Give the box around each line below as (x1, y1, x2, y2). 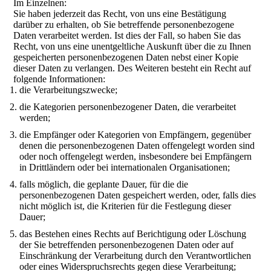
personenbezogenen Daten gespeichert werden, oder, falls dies (19, 190, 256, 200)
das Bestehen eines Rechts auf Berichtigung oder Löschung (19, 229, 247, 239)
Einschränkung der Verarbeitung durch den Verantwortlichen (19, 250, 252, 261)
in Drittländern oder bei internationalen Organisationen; (19, 162, 230, 172)
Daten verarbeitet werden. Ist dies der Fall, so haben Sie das (13, 30, 241, 41)
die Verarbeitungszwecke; (19, 85, 118, 95)
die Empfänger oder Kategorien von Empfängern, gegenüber (19, 129, 252, 140)
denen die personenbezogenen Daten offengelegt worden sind (19, 140, 255, 151)
